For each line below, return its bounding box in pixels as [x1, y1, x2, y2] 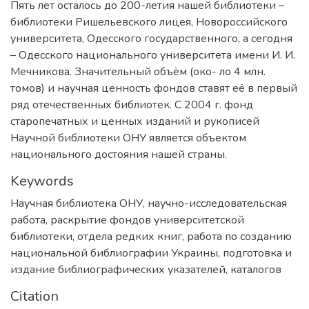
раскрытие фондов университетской [50, 212, 244, 228]
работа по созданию [187, 228, 292, 244]
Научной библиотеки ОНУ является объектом [10, 130, 246, 146]
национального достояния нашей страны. [10, 146, 227, 162]
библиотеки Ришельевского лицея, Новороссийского [10, 14, 288, 30]
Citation [10, 286, 59, 306]
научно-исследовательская [148, 195, 287, 211]
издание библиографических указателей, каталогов [10, 261, 281, 277]
